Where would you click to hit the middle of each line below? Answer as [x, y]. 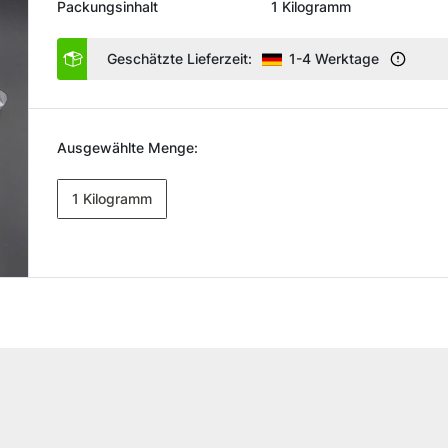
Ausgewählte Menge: [128, 147]
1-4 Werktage [336, 58]
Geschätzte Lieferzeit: [180, 58]
